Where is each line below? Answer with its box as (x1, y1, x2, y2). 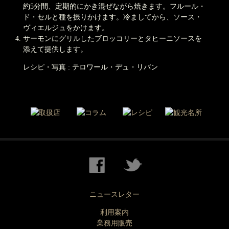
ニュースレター (89, 191, 140, 198)
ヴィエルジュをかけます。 (22, 24, 109, 32)
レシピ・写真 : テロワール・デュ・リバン (22, 63, 158, 71)
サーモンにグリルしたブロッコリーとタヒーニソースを (22, 35, 202, 42)
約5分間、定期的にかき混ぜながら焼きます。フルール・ (22, 3, 205, 10)
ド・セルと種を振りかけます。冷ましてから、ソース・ (22, 13, 202, 21)
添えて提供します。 (22, 45, 87, 53)
